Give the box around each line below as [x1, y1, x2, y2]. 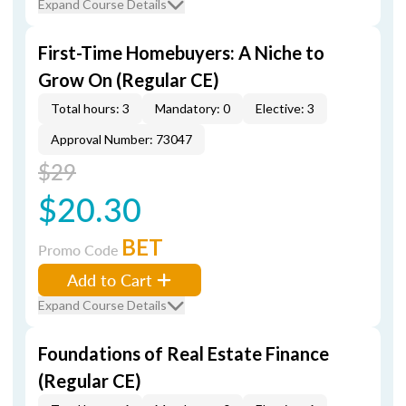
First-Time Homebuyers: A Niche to [38, 42, 324, 63]
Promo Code [38, 239, 121, 260]
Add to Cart [67, 268, 152, 291]
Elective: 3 [256, 101, 314, 116]
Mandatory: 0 [155, 101, 230, 116]
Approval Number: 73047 [51, 131, 192, 147]
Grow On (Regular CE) [38, 69, 219, 91]
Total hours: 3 [51, 101, 130, 116]
